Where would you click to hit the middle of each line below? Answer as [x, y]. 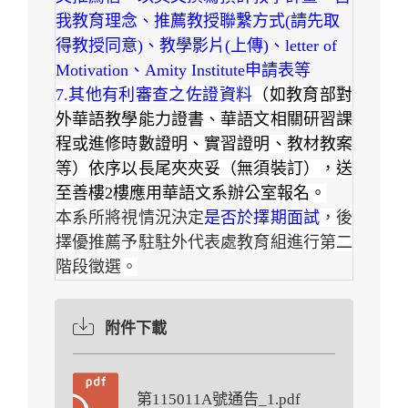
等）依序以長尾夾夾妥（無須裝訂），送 [204, 169]
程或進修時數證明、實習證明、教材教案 [204, 144]
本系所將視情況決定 [130, 218]
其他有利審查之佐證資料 [161, 95]
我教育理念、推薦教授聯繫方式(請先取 [198, 21]
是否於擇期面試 [262, 218]
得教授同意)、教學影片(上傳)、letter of [196, 46]
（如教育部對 [303, 95]
